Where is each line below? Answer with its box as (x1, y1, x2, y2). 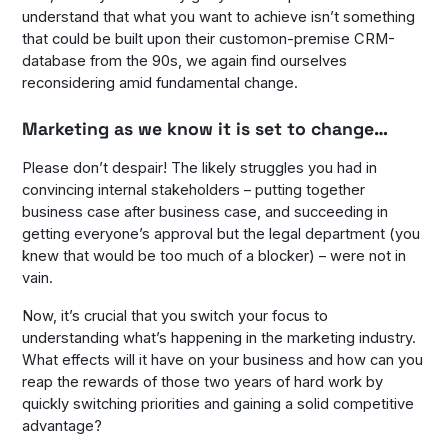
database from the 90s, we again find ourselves (22, 52, 348, 71)
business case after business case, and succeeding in (22, 202, 389, 221)
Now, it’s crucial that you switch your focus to (22, 306, 329, 325)
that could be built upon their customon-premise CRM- (22, 30, 396, 49)
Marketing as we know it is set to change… (22, 118, 389, 141)
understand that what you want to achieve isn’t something (22, 8, 416, 27)
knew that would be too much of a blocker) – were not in (22, 246, 407, 265)
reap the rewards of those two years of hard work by (22, 372, 384, 391)
